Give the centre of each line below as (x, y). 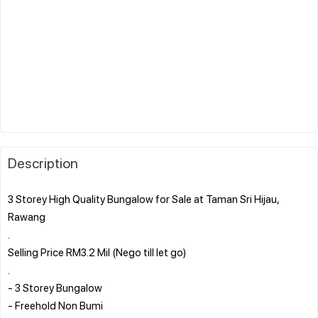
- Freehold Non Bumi (55, 305)
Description (43, 162)
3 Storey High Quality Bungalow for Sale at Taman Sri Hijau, (143, 198)
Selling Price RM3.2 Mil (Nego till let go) (97, 252)
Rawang (27, 216)
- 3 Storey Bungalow (55, 287)
